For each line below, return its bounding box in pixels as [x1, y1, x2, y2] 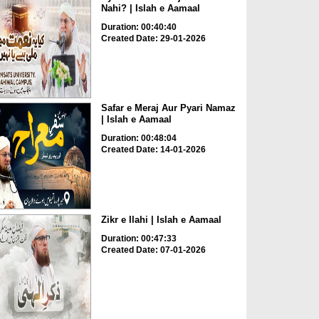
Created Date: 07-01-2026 [100, 244, 206, 255]
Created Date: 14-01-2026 [100, 145, 206, 155]
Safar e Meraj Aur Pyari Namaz [100, 103, 236, 114]
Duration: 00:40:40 [100, 21, 177, 32]
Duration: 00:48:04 [100, 133, 177, 144]
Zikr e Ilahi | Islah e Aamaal [100, 214, 221, 225]
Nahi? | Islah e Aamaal [100, 2, 200, 14]
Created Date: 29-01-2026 [100, 33, 206, 43]
